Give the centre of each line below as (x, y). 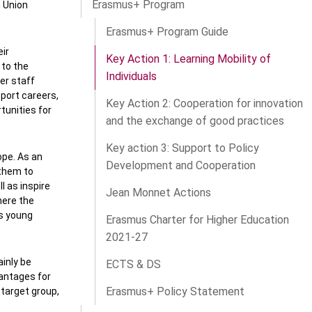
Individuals (131, 77)
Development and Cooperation (181, 166)
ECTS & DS (133, 265)
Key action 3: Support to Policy (182, 148)
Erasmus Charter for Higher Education (197, 220)
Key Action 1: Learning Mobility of (188, 59)
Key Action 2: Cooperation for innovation (204, 104)
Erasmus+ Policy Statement (175, 292)
